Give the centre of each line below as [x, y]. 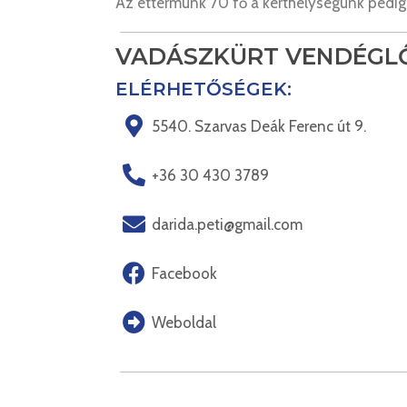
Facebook [185, 273]
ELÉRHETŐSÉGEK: [203, 89]
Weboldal [184, 322]
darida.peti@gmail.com [228, 224]
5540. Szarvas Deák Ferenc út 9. [259, 126]
